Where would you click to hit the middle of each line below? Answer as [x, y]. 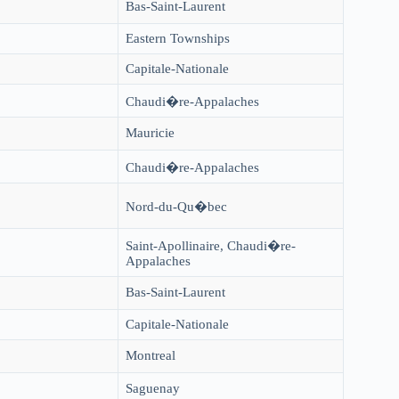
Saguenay [153, 388]
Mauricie [150, 133]
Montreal [151, 355]
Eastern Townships [178, 38]
